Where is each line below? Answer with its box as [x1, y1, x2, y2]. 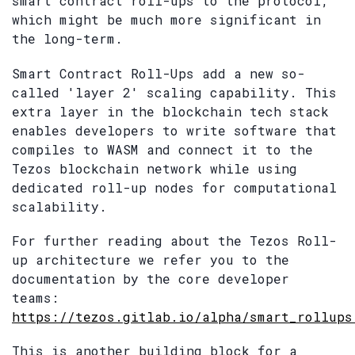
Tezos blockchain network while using [12, 159, 297, 177]
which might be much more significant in [12, 11, 321, 29]
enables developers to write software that [12, 121, 337, 139]
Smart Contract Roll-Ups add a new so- [12, 64, 305, 82]
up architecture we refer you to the [12, 250, 289, 268]
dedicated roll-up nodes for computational [12, 178, 337, 196]
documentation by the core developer [12, 269, 289, 287]
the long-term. [12, 30, 123, 48]
